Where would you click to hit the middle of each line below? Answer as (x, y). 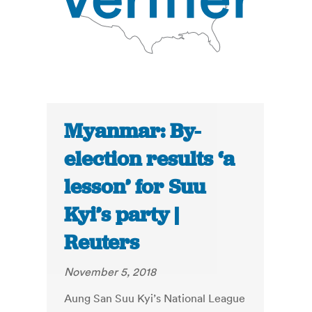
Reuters (102, 243)
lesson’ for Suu (135, 187)
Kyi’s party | (122, 215)
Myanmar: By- (133, 131)
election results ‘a (150, 159)
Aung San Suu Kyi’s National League (155, 298)
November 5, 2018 (110, 272)
